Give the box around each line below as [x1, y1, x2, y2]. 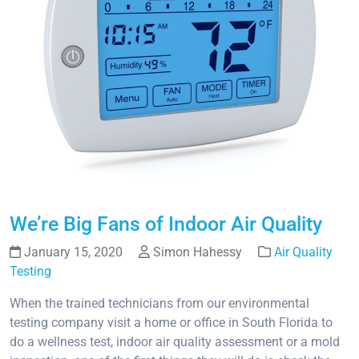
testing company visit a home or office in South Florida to [10, 315, 333, 331]
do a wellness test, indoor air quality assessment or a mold [10, 334, 340, 350]
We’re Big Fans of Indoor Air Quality [10, 212, 322, 236]
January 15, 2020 [21, 244, 126, 260]
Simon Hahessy [150, 244, 245, 260]
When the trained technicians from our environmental [10, 296, 309, 312]
